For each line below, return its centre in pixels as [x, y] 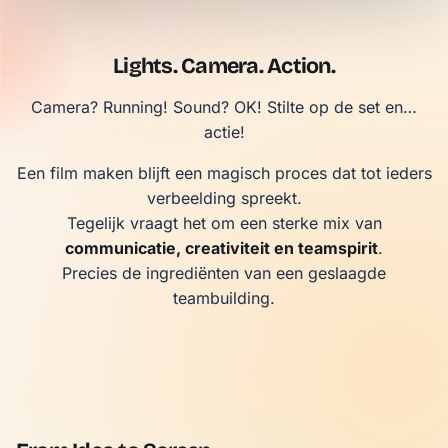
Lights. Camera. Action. [224, 66]
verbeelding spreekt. [224, 198]
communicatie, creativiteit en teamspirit [221, 248]
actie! [224, 132]
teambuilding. [224, 298]
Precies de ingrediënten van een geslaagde [224, 273]
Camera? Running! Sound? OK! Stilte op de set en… [224, 107]
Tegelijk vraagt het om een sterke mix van [224, 223]
